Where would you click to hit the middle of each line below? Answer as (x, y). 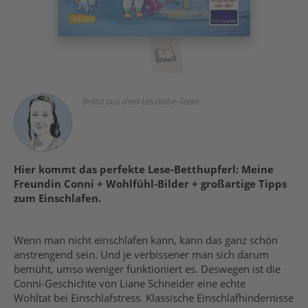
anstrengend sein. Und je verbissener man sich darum (141, 254)
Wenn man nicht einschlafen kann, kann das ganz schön (146, 240)
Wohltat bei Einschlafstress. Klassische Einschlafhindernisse (154, 298)
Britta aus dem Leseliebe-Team (141, 101)
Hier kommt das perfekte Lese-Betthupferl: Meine (144, 169)
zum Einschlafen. (60, 198)
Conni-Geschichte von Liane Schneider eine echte (130, 283)
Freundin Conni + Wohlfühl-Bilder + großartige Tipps (150, 184)
